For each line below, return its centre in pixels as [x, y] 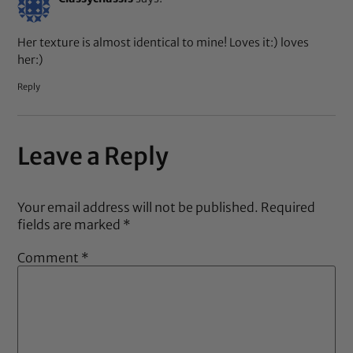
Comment [50, 258]
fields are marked [71, 224]
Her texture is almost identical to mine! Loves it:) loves [163, 43]
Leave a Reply [93, 156]
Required [288, 207]
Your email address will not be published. [138, 207]
